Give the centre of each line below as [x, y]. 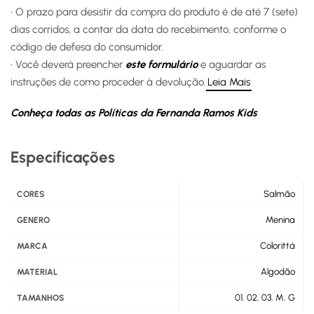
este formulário [162, 65]
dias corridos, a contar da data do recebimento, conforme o [148, 30]
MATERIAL [37, 272]
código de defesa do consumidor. [87, 47]
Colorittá [277, 246]
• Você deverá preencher [68, 65]
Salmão [279, 194]
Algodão [278, 272]
